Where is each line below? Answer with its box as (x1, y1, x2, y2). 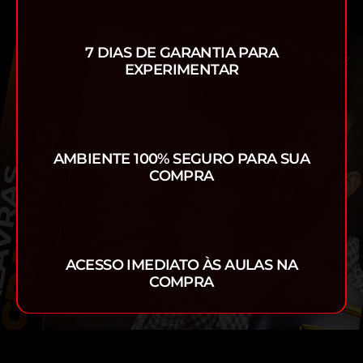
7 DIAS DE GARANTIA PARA (84, 44, 279, 62)
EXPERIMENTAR (124, 61, 239, 79)
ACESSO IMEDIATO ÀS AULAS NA (65, 256, 298, 275)
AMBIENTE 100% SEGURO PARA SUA (53, 150, 310, 169)
